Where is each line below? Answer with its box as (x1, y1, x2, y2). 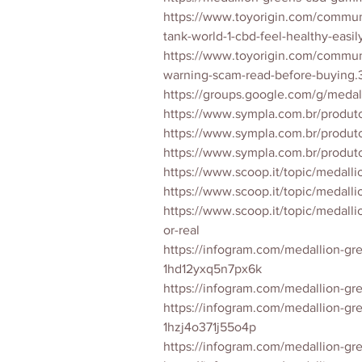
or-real (163, 223, 200, 237)
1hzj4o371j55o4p (163, 320, 256, 334)
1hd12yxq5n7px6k (163, 262, 262, 276)
